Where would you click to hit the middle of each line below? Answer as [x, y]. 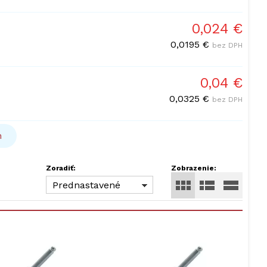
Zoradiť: [61, 168]
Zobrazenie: [194, 168]
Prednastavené [86, 185]
